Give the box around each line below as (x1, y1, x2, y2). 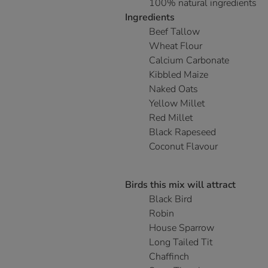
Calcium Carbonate (149, 54, 229, 68)
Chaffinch (149, 250, 189, 264)
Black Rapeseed (149, 126, 216, 139)
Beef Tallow (149, 25, 200, 39)
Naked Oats (149, 83, 198, 96)
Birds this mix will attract (125, 178, 236, 192)
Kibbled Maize (149, 68, 208, 82)
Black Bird (149, 193, 192, 206)
